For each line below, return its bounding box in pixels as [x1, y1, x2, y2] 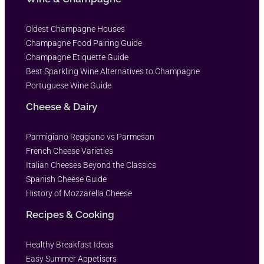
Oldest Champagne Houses [26, 24, 125, 34]
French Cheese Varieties [26, 146, 113, 156]
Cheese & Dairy [26, 101, 97, 113]
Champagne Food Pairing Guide [26, 38, 142, 48]
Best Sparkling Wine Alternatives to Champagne [26, 67, 200, 77]
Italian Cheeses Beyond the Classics [26, 160, 156, 170]
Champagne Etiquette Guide [26, 52, 128, 62]
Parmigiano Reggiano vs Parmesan [26, 132, 154, 142]
